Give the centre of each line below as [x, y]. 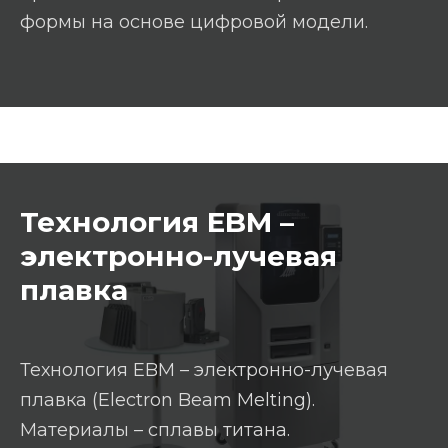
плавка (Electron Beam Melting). [167, 399]
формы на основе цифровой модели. [194, 21]
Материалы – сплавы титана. [155, 429]
